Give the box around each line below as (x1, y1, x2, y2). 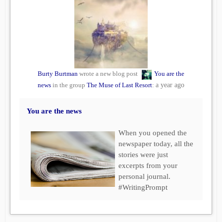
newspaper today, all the (118, 140, 193, 148)
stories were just (118, 151, 168, 159)
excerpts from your (118, 162, 177, 170)
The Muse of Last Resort (87, 81, 152, 89)
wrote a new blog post (78, 70, 139, 78)
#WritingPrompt (118, 183, 167, 192)
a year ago (156, 81, 184, 89)
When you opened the (118, 129, 187, 137)
